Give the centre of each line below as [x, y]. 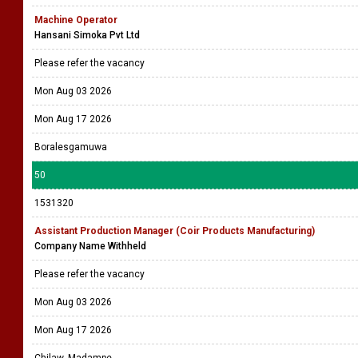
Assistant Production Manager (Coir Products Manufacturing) [175, 231]
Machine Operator [76, 20]
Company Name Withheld [90, 246]
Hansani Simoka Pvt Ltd [87, 35]
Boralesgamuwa [71, 147]
